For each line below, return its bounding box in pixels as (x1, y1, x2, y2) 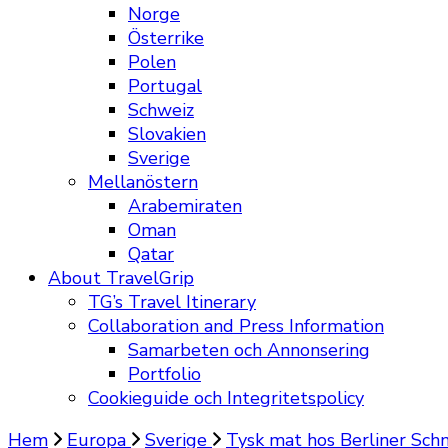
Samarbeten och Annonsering (128, 338, 370, 362)
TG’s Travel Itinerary (88, 290, 256, 314)
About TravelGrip (48, 266, 194, 290)
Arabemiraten (128, 194, 242, 218)
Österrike (128, 26, 204, 50)
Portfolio (128, 362, 201, 386)
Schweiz (128, 98, 194, 122)
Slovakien (128, 122, 206, 146)
